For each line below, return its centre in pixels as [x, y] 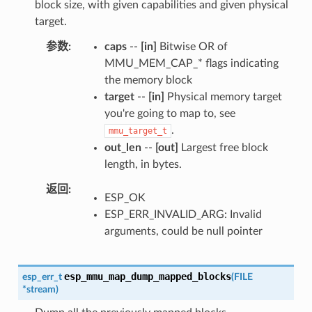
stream [41, 289]
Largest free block [223, 147]
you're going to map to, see [170, 113]
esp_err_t [42, 276]
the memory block [148, 80]
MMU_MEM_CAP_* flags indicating [191, 63]
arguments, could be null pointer [183, 231]
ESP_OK [125, 197]
